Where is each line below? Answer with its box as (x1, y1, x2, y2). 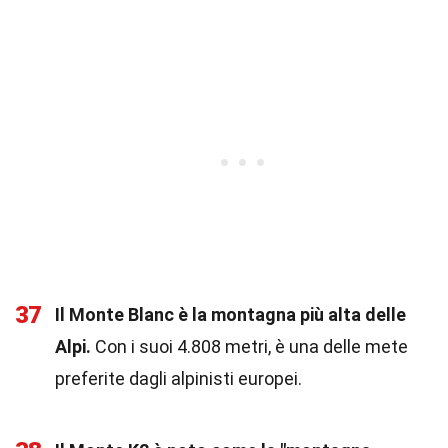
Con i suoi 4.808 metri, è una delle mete (91, 336, 408, 357)
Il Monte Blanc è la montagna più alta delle (55, 304, 406, 325)
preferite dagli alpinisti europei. (55, 368, 302, 389)
